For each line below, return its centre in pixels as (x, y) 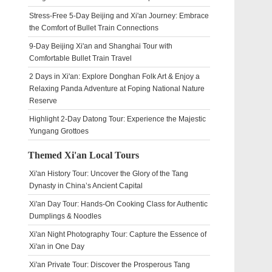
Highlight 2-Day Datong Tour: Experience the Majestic (117, 119)
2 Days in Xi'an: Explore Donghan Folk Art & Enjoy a (114, 76)
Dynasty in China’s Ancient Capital (86, 186)
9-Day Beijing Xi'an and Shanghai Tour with (101, 46)
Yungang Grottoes (59, 131)
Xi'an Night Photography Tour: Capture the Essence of (118, 234)
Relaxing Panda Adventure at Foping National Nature (117, 89)
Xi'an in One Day (57, 246)
